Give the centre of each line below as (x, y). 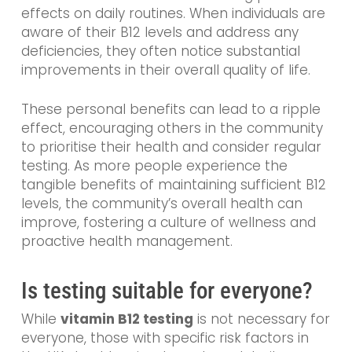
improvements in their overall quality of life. (165, 70)
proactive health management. (126, 241)
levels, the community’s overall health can (161, 203)
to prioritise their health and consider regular (171, 147)
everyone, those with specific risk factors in (165, 338)
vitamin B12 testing (126, 319)
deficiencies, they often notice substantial (160, 51)
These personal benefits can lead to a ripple (170, 109)
